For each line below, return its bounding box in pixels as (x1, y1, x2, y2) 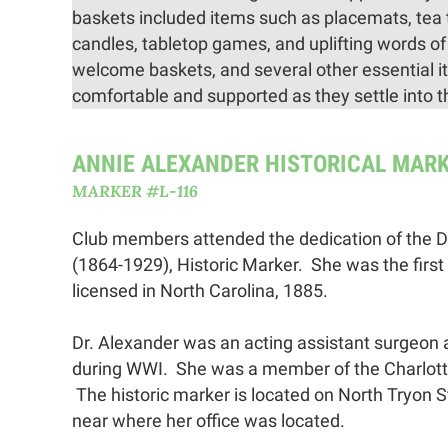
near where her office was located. (72, 409, 345, 431)
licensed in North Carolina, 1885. (72, 279, 336, 301)
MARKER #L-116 (72, 180, 198, 201)
